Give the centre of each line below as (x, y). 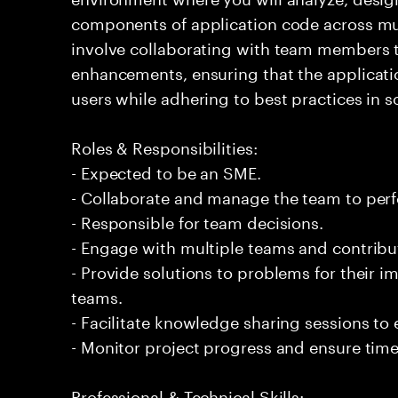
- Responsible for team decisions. (198, 220)
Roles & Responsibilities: (164, 146)
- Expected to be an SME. (166, 171)
